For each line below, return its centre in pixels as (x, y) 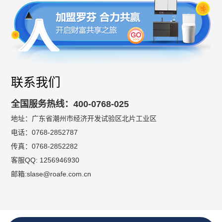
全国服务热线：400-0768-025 (70, 104)
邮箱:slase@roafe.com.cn (51, 174)
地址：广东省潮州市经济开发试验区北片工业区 (84, 118)
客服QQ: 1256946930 (45, 160)
